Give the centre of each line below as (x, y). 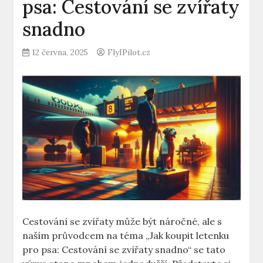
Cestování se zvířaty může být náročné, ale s (122, 222)
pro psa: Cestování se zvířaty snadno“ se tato (124, 250)
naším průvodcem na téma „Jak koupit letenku (126, 236)
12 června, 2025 (60, 52)
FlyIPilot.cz (129, 52)
